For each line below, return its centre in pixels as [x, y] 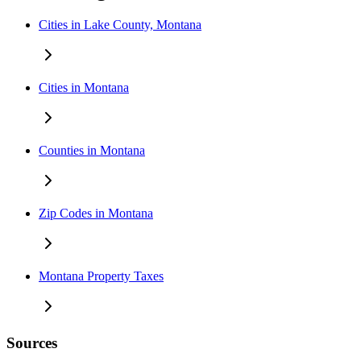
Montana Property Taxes [101, 276]
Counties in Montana [92, 151]
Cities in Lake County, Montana [120, 25]
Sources [32, 342]
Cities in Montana [84, 88]
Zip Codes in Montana [96, 214]
